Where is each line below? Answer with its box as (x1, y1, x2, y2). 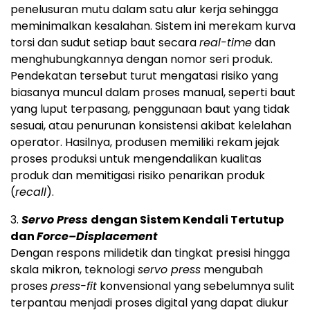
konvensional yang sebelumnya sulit (97, 278, 295, 295)
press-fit (51, 278, 97, 295)
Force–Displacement (37, 228, 158, 245)
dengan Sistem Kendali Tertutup (91, 212, 284, 228)
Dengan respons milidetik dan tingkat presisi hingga (10, 245, 290, 262)
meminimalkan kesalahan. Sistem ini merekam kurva (10, 18, 295, 35)
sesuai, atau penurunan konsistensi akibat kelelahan (10, 118, 291, 134)
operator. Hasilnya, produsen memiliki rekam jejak (10, 134, 280, 151)
